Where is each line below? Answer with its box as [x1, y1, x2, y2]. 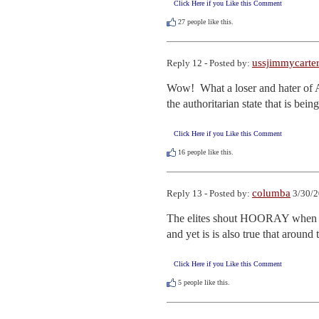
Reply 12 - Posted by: [167, 57, 252, 68]
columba [252, 187, 291, 199]
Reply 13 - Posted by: [167, 188, 252, 199]
